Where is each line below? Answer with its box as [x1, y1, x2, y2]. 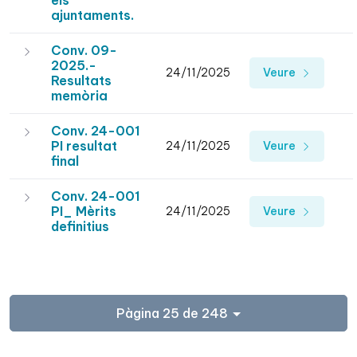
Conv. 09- [51, 42, 117, 59]
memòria [51, 88, 108, 104]
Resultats [51, 73, 112, 89]
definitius [51, 218, 109, 235]
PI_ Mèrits [51, 203, 116, 220]
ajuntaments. [51, 7, 134, 24]
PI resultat [51, 138, 117, 155]
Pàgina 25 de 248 [116, 304, 229, 321]
